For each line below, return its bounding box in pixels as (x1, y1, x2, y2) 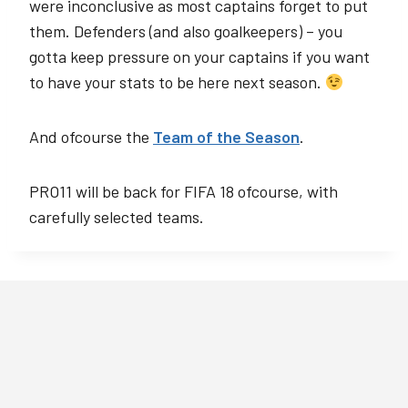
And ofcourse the (29, 127, 153, 147)
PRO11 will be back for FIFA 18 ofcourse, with (29, 181, 338, 201)
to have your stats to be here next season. (29, 72, 325, 92)
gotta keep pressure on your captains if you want (29, 46, 370, 66)
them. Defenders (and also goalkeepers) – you (29, 21, 342, 41)
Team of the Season (153, 127, 300, 147)
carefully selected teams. (29, 207, 204, 227)
